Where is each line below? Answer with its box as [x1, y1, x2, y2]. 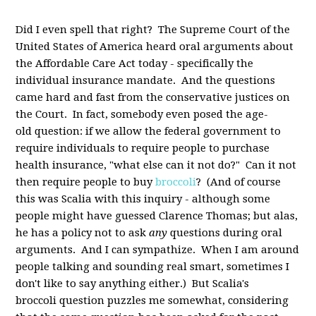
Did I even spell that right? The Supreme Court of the [16, 23, 291, 36]
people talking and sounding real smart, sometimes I [16, 260, 290, 273]
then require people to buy [16, 176, 156, 188]
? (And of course [196, 176, 281, 188]
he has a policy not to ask [16, 226, 150, 239]
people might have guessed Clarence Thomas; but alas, [16, 209, 298, 222]
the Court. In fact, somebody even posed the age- [16, 108, 269, 121]
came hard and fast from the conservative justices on [16, 91, 291, 104]
